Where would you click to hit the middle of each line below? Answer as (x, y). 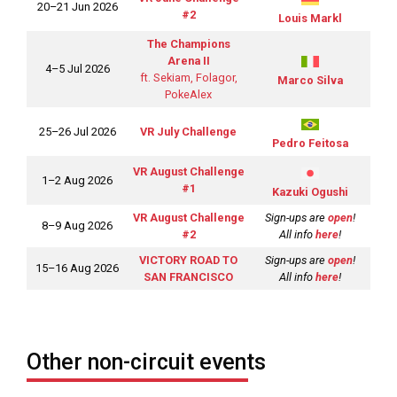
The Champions (188, 44)
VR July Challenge (188, 132)
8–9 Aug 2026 (77, 226)
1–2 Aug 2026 (77, 181)
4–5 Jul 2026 (77, 69)
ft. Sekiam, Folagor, (188, 78)
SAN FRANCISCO (188, 277)
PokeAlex (188, 95)
